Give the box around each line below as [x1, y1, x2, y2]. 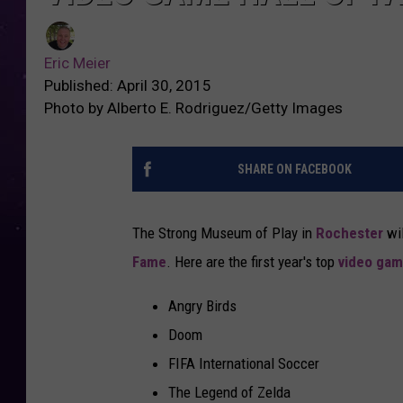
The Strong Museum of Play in [132, 223, 316, 242]
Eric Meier [44, 53, 111, 72]
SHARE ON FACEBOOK [237, 161, 352, 176]
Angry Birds [168, 296, 237, 315]
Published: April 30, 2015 [44, 76, 211, 94]
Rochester [316, 223, 383, 242]
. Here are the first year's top [166, 252, 338, 271]
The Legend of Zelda [168, 382, 291, 401]
